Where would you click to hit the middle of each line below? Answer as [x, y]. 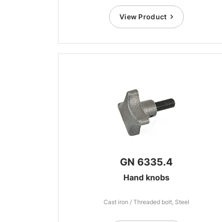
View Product [143, 17]
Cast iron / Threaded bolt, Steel [146, 202]
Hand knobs [146, 177]
